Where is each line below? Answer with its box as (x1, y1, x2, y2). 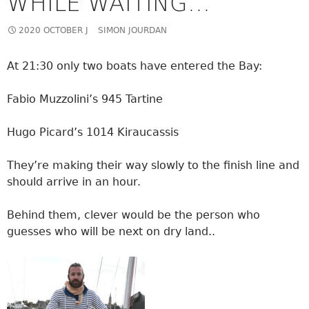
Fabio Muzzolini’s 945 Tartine (7, 92, 163, 106)
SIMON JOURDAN (98, 25, 167, 35)
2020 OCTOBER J (19, 25, 88, 35)
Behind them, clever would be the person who (7, 208, 260, 221)
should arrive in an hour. (7, 175, 141, 188)
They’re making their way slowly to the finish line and (7, 158, 299, 172)
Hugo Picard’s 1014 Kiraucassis (7, 125, 179, 139)
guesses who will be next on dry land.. (7, 224, 215, 238)
